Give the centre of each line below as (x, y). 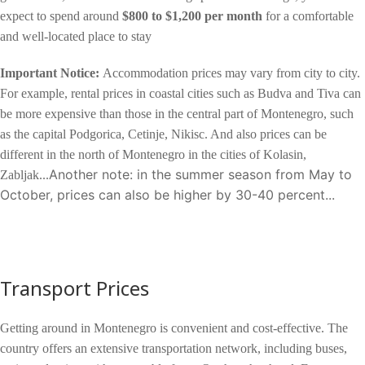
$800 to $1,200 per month (192, 15)
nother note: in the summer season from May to (205, 174)
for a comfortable (308, 15)
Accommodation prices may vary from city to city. (231, 73)
